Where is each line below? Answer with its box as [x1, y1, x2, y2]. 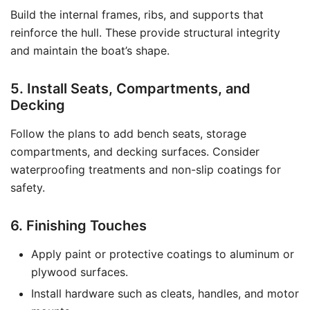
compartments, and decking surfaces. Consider [10, 145, 259, 158]
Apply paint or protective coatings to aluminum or [31, 247, 294, 261]
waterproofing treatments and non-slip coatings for [10, 163, 281, 176]
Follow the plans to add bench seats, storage [10, 127, 246, 140]
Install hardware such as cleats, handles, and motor [31, 286, 299, 300]
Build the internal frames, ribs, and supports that [10, 8, 264, 21]
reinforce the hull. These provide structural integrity [10, 26, 280, 39]
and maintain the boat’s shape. [10, 44, 170, 57]
